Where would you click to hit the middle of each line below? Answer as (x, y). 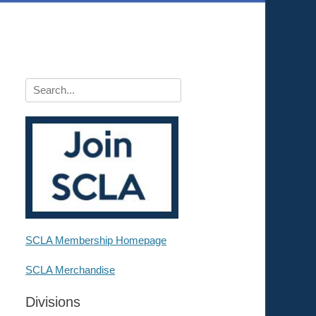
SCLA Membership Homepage (96, 240)
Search (42, 86)
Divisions (53, 302)
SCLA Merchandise (70, 269)
